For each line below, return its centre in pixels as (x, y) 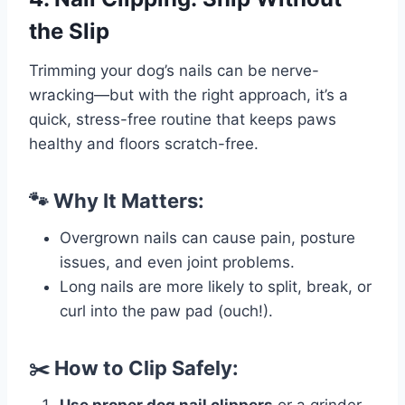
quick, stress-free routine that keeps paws (183, 120)
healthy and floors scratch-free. (144, 144)
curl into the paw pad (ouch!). (166, 311)
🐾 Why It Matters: (117, 201)
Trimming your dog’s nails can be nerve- (174, 71)
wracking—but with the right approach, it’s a (188, 95)
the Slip (69, 32)
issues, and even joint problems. (177, 263)
